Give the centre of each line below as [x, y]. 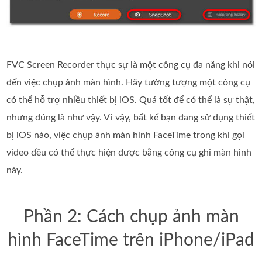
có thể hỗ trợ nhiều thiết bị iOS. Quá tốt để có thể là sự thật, [131, 100]
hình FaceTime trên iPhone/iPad [131, 241]
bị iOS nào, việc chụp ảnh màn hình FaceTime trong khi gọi [126, 135]
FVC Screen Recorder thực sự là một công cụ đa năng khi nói [131, 65]
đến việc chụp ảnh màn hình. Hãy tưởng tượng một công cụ [129, 83]
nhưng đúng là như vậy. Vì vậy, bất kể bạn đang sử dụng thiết [131, 118]
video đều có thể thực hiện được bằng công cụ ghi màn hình [129, 153]
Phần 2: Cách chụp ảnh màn [131, 217]
